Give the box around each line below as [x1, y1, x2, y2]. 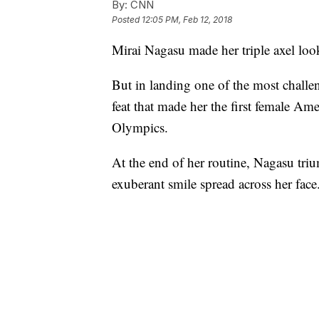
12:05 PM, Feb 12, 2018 [142, 14, 232, 26]
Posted [112, 14, 142, 26]
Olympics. [112, 118, 168, 137]
